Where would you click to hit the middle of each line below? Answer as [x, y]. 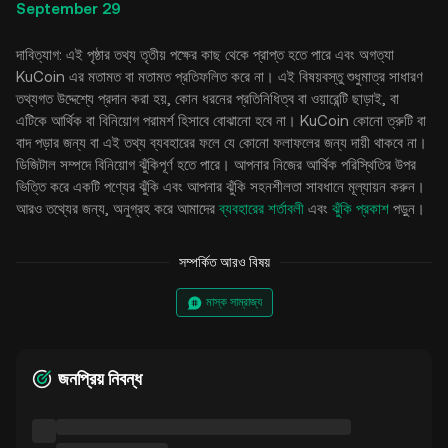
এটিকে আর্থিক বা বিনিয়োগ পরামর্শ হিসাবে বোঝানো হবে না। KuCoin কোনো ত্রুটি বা [221, 120]
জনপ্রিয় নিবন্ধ [100, 378]
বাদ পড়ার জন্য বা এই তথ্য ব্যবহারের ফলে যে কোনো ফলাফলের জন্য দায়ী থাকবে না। [221, 142]
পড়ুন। [407, 208]
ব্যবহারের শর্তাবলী [261, 208]
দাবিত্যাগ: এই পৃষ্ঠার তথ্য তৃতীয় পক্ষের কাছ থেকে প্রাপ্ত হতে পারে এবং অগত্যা [205, 54]
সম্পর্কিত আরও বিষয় [224, 262]
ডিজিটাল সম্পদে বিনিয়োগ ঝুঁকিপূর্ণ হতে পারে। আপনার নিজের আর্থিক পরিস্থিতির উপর [216, 164]
